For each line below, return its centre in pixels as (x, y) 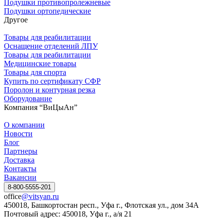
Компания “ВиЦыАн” (41, 107)
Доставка (19, 160)
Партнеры (21, 151)
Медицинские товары (40, 63)
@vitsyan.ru (40, 196)
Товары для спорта (35, 72)
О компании (24, 125)
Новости (18, 133)
